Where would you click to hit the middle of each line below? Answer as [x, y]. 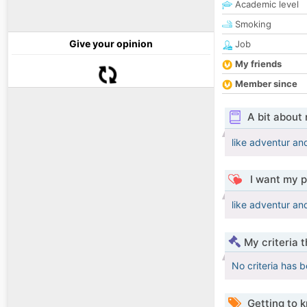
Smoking [252, 24]
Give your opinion [111, 44]
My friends [258, 64]
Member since [266, 84]
